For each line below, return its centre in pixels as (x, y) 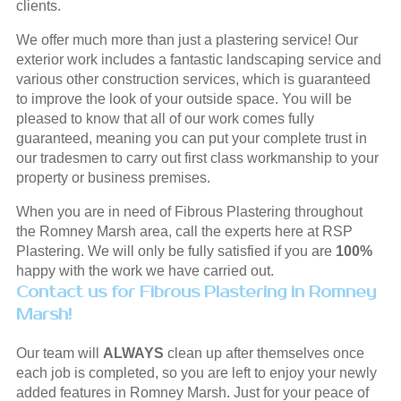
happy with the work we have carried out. (145, 270)
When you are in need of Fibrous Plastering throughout (189, 211)
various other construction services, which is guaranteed (193, 79)
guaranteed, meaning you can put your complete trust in (191, 138)
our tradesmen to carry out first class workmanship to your (197, 158)
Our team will (59, 353)
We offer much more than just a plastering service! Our (187, 39)
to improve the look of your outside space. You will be (183, 98)
